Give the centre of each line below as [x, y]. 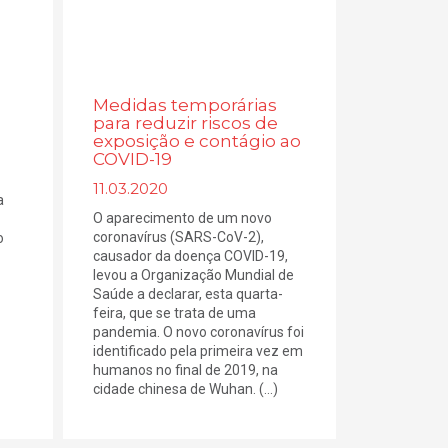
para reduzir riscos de [186, 123]
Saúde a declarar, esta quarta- [188, 294]
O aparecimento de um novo [183, 218]
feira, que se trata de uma [175, 313]
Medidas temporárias [185, 105]
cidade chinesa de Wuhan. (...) [186, 389]
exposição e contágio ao [197, 141]
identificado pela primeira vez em [198, 351]
